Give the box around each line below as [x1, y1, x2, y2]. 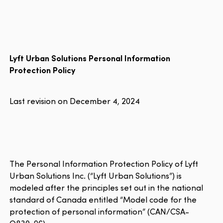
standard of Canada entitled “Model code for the [9, 193, 197, 205]
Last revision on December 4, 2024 [9, 95, 140, 107]
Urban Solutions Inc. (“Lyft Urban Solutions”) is [9, 169, 182, 181]
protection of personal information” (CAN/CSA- [9, 205, 190, 217]
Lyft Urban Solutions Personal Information [9, 52, 171, 64]
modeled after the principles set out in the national [9, 181, 204, 193]
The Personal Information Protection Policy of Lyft [9, 157, 199, 169]
